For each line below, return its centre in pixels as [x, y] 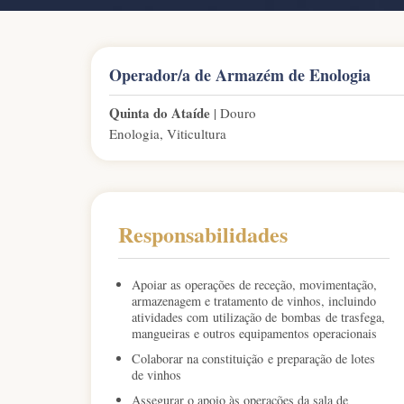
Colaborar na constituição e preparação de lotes [253, 359]
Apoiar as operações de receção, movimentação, [254, 285]
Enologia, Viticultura [167, 134]
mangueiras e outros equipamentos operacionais [254, 334]
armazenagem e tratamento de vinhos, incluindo [253, 301]
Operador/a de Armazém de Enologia [239, 75]
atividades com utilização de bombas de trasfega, [258, 317]
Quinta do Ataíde [159, 113]
